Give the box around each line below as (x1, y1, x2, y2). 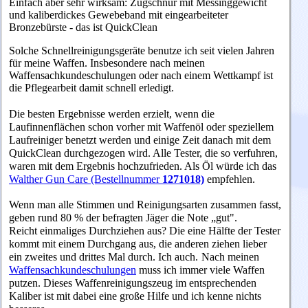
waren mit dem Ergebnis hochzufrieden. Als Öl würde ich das (9, 159, 276, 172)
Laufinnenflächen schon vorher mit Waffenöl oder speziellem (9, 120, 274, 133)
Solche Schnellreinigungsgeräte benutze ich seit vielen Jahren (9, 45, 274, 56)
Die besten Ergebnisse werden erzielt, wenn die (9, 107, 214, 120)
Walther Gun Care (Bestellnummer (9, 173, 162, 185)
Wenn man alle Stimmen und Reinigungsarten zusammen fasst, (9, 199, 281, 211)
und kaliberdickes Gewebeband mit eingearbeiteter (9, 9, 228, 21)
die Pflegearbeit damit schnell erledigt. (9, 82, 174, 93)
